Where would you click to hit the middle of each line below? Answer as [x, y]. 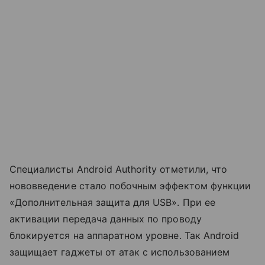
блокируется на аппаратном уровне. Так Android [125, 236]
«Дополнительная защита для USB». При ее [112, 203]
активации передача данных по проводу [106, 219]
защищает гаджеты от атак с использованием [119, 252]
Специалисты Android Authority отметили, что [119, 169]
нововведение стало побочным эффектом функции [130, 186]
